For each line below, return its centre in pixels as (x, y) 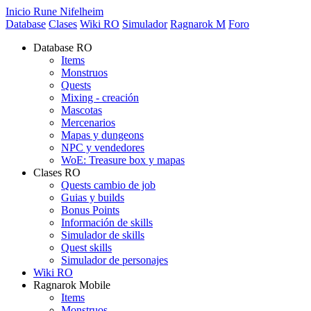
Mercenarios (88, 123)
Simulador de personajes (115, 260)
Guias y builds (93, 197)
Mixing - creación (100, 98)
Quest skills (86, 247)
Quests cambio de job (108, 185)
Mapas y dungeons (102, 135)
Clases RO (57, 173)
